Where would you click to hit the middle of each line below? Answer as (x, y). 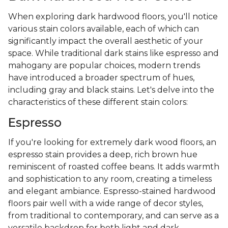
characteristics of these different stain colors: (98, 102)
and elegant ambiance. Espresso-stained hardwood (112, 191)
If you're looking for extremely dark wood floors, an (112, 142)
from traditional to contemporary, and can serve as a (113, 215)
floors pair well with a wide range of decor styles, (106, 203)
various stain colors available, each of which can (104, 28)
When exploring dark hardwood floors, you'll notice (113, 16)
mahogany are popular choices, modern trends (104, 65)
